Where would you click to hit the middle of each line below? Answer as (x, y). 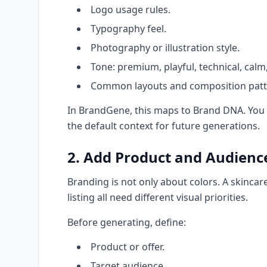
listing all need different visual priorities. (158, 197)
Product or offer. (128, 247)
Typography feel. (128, 29)
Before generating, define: (127, 222)
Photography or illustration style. (165, 48)
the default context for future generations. (164, 126)
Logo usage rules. (131, 10)
